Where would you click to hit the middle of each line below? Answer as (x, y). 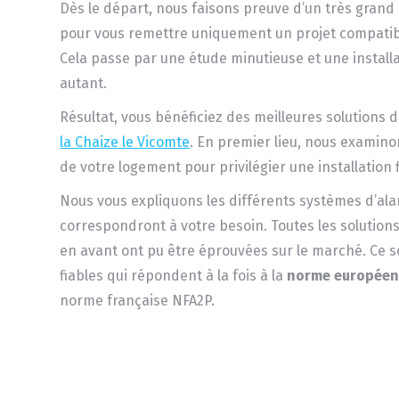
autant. (84, 83)
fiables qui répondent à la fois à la (174, 275)
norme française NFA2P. (138, 300)
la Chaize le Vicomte (125, 142)
